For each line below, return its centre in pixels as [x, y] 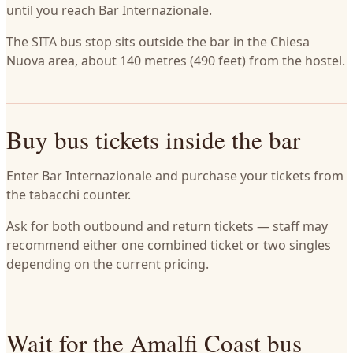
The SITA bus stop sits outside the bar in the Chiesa [158, 42]
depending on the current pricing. [108, 264]
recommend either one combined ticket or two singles [169, 245]
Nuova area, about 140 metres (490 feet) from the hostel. [176, 61]
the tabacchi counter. [69, 195]
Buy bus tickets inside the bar [153, 139]
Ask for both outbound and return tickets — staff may [167, 226]
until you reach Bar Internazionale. [109, 10]
